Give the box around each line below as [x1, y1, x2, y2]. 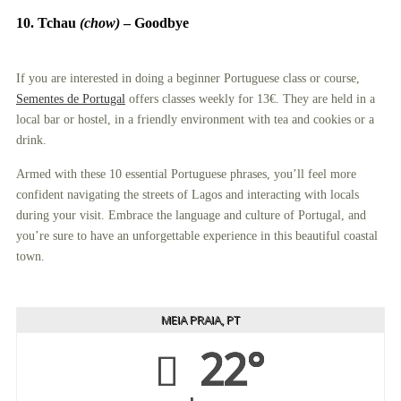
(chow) [79, 14, 120, 30]
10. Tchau [15, 14, 80, 30]
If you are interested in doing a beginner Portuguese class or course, [15, 71, 360, 85]
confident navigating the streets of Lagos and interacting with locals [15, 187, 359, 201]
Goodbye [133, 14, 189, 30]
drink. [15, 132, 47, 147]
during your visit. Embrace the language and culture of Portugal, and [15, 208, 366, 222]
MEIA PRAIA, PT [161, 311, 240, 328]
